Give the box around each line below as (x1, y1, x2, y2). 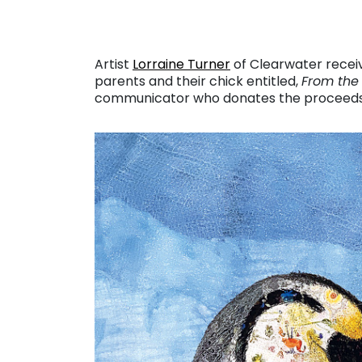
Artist (95, 55, 133, 74)
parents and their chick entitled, (95, 72, 301, 91)
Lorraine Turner (133, 55, 230, 74)
